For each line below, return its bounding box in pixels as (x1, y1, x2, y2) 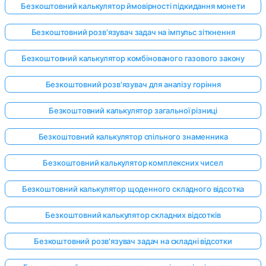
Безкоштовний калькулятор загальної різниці (48, 106, 218, 116)
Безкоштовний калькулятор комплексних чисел (43, 158, 223, 168)
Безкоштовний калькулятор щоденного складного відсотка (21, 184, 245, 194)
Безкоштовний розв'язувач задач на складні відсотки (34, 236, 232, 246)
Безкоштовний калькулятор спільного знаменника (38, 132, 228, 142)
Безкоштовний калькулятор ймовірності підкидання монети (21, 1, 245, 11)
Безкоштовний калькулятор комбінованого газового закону (21, 53, 245, 64)
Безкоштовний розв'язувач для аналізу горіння (45, 80, 221, 90)
